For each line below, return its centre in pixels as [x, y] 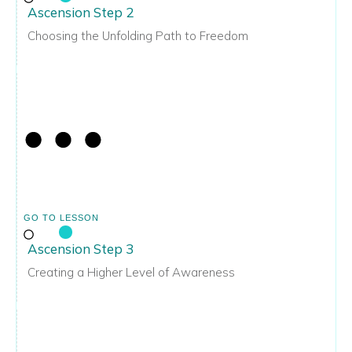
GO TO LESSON [61, 217]
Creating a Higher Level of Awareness [131, 272]
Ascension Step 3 [81, 248]
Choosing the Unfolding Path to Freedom [138, 36]
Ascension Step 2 [81, 13]
